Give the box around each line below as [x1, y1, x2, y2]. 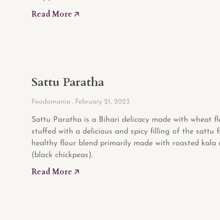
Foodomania [31, 98, 72, 106]
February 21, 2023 [73, 98, 130, 106]
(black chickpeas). [31, 151, 93, 160]
